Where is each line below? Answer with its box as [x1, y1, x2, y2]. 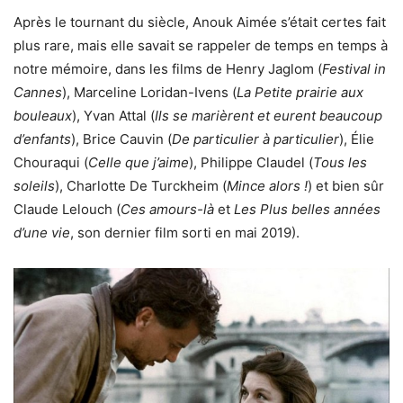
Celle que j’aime [88, 154, 189, 172]
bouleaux [13, 107, 72, 125]
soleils [13, 177, 55, 195]
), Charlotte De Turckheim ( [55, 177, 227, 195]
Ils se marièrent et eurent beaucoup [155, 107, 382, 125]
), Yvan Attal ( [72, 107, 155, 125]
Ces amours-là [121, 201, 214, 219]
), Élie [339, 130, 374, 148]
